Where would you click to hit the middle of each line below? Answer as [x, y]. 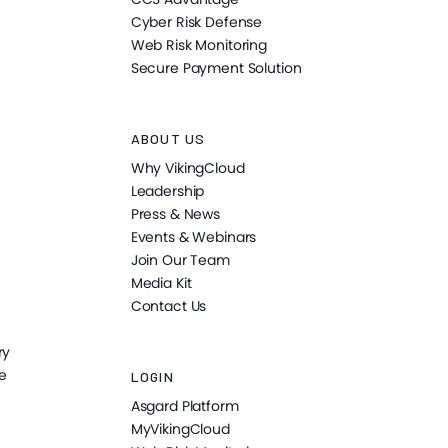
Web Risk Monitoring [198, 45]
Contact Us [168, 306]
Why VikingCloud [187, 168]
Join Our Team [180, 260]
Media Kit [161, 283]
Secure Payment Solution [216, 68]
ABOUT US [168, 139]
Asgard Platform [184, 406]
